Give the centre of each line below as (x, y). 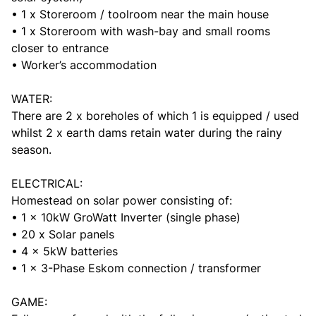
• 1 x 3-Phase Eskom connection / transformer (136, 268)
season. (31, 150)
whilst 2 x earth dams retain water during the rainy (147, 133)
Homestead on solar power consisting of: (122, 200)
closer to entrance (60, 48)
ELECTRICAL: (47, 183)
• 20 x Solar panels (63, 234)
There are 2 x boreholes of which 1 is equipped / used (155, 116)
